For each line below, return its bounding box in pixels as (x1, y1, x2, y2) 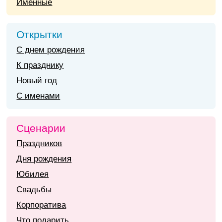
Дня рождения (16, 154, 72, 164)
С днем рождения (16, 45, 85, 55)
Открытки (16, 29, 63, 40)
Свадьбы (16, 185, 52, 194)
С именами (16, 91, 60, 101)
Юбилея (16, 169, 49, 179)
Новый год (16, 76, 57, 85)
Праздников (16, 139, 62, 148)
